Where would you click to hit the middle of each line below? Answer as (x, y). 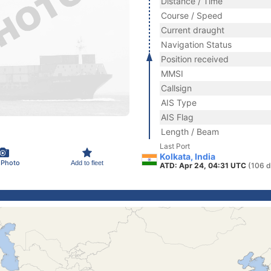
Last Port (175, 146)
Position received (195, 59)
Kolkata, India (188, 156)
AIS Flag (177, 117)
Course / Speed (192, 15)
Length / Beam (190, 132)
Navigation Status (196, 44)
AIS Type (179, 103)
